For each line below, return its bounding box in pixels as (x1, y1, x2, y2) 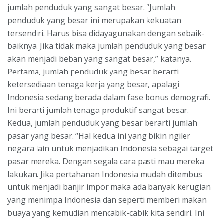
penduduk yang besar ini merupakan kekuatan (7, 14, 181, 26)
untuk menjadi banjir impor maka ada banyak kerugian (7, 181, 211, 192)
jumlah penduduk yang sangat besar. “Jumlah (7, 1, 175, 13)
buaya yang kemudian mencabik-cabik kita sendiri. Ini (7, 207, 204, 218)
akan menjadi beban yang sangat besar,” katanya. (7, 53, 191, 64)
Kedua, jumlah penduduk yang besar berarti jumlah (7, 117, 197, 128)
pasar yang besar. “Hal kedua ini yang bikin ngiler (7, 130, 190, 141)
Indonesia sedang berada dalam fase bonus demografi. (7, 91, 210, 103)
